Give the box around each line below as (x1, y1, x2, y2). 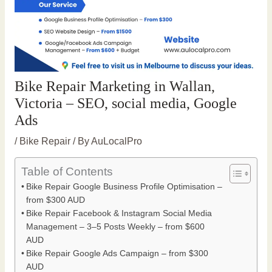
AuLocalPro (90, 135, 142, 146)
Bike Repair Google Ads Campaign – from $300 (25, 248, 208, 259)
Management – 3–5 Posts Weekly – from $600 (25, 222, 205, 232)
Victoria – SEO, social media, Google (14, 95, 237, 111)
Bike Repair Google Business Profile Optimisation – (25, 182, 222, 192)
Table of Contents (21, 165, 113, 178)
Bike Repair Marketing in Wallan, (14, 78, 215, 94)
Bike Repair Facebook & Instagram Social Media (25, 208, 212, 219)
